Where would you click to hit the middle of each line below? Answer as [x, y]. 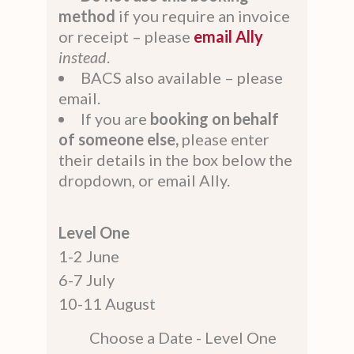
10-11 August [107, 303]
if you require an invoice [204, 15]
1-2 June [89, 256]
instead [83, 56]
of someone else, [119, 139]
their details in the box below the [175, 159]
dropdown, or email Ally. [144, 180]
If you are [114, 118]
